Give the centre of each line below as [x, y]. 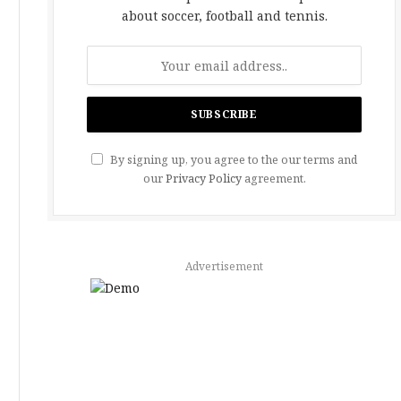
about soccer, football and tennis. [224, 16]
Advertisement [224, 266]
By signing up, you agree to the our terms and [232, 160]
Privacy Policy [203, 179]
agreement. [273, 179]
